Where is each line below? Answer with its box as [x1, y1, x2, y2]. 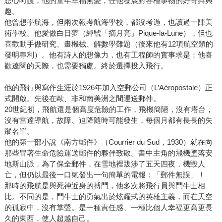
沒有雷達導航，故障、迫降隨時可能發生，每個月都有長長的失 [4, 116, 213, 125]
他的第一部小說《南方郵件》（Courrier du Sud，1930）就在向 [4, 138, 213, 147]
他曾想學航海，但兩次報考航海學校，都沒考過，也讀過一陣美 [4, 18, 213, 27]
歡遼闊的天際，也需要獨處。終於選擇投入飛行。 [4, 61, 168, 70]
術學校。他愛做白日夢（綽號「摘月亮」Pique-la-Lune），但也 [4, 29, 213, 38]
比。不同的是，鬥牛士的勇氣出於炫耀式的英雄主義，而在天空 [4, 192, 213, 201]
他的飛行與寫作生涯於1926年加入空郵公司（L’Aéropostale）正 [4, 83, 213, 92]
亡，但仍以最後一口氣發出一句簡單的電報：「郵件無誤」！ [4, 170, 205, 179]
